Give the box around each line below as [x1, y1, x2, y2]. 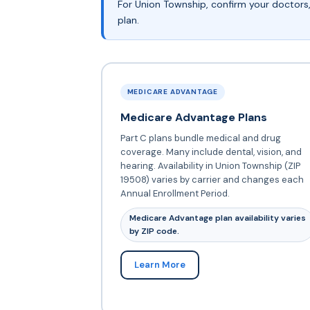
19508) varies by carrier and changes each [120, 173, 304, 185]
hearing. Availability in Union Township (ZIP [120, 159, 300, 172]
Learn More [134, 258, 185, 271]
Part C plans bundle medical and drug [120, 131, 281, 144]
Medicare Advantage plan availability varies [129, 212, 306, 224]
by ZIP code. [129, 225, 179, 237]
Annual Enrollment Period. [120, 187, 230, 199]
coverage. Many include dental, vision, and [120, 145, 302, 158]
